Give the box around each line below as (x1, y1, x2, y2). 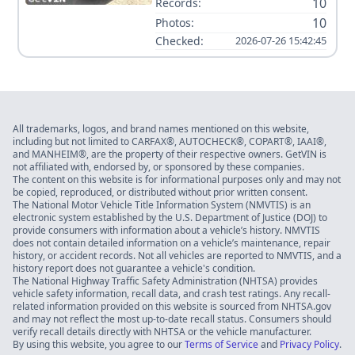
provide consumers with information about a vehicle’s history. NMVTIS (13, 223, 320, 237)
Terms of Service (185, 337, 258, 351)
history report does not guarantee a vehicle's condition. (13, 261, 255, 275)
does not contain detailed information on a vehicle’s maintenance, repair (13, 235, 330, 250)
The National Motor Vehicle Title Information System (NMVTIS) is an (13, 197, 311, 212)
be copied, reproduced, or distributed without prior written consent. (13, 185, 307, 199)
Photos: (155, 14, 194, 30)
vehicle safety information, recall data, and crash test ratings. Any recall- (13, 286, 330, 300)
